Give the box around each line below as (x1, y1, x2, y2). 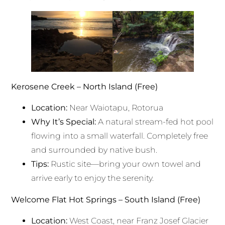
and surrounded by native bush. (31, 145, 158, 155)
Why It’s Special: (31, 117, 96, 127)
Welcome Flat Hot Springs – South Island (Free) (11, 194, 201, 204)
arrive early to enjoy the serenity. (31, 173, 154, 183)
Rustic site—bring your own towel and (49, 159, 201, 169)
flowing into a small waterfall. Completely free (31, 131, 208, 141)
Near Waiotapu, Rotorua (67, 103, 164, 113)
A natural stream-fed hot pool (96, 117, 214, 127)
